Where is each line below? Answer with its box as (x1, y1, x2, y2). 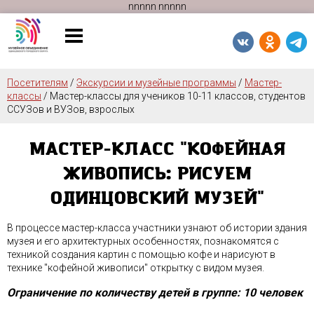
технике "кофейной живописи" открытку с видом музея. (7, 262, 264, 273)
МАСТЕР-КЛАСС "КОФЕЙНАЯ (29, 137, 285, 161)
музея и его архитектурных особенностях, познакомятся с (7, 235, 279, 247)
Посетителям (7, 77, 68, 88)
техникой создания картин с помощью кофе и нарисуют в (7, 249, 275, 260)
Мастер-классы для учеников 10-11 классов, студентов (50, 90, 306, 102)
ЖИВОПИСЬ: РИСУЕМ (62, 162, 252, 186)
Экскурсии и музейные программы (76, 77, 236, 88)
